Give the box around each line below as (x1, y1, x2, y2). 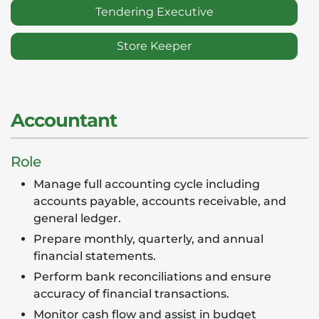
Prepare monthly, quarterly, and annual (33, 232, 263, 246)
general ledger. (33, 211, 121, 225)
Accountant (11, 109, 117, 132)
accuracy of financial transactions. (33, 287, 229, 300)
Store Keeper (117, 39, 192, 53)
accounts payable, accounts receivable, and (33, 194, 286, 208)
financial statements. (33, 249, 156, 263)
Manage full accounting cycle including (33, 177, 260, 191)
